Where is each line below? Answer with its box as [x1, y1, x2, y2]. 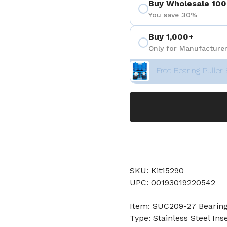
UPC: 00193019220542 [130, 178, 215, 187]
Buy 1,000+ [148, 32, 194, 42]
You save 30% [148, 10, 197, 19]
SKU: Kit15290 [130, 166, 184, 175]
